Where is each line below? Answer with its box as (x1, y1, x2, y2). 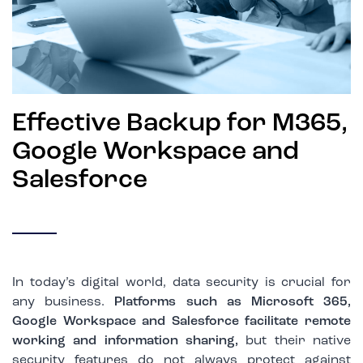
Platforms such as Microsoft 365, (114, 296, 352, 309)
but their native (238, 335, 351, 348)
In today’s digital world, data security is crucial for (12, 276, 351, 289)
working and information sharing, (12, 335, 238, 348)
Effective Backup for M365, (12, 111, 348, 137)
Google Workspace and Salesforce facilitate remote (12, 315, 351, 328)
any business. (12, 296, 115, 309)
